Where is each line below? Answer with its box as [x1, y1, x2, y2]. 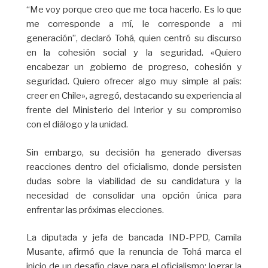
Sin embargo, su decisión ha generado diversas [26, 147, 242, 158]
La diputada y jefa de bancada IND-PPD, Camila [26, 232, 242, 243]
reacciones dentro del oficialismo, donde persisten [26, 161, 242, 172]
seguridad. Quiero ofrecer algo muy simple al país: [26, 76, 242, 87]
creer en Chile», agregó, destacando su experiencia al [26, 90, 242, 102]
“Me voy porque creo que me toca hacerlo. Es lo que [26, 4, 242, 16]
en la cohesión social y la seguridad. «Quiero [26, 47, 242, 59]
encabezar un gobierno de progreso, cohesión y [26, 62, 242, 73]
